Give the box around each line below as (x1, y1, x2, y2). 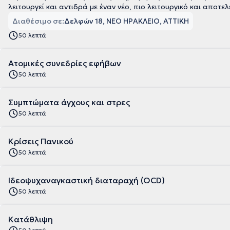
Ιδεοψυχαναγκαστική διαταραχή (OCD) (8, 175, 165, 185)
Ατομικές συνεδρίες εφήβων (8, 58, 121, 68)
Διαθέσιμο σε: (12, 16, 64, 26)
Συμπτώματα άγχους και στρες (8, 97, 130, 107)
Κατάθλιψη (8, 214, 53, 224)
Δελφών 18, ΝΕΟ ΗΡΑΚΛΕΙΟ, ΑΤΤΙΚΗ (64, 16, 189, 26)
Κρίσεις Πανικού (8, 136, 73, 146)
